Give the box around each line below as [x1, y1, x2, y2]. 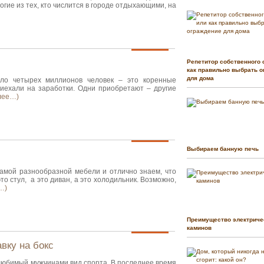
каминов [187, 225, 212, 232]
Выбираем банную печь [187, 146, 259, 153]
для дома [187, 75, 214, 82]
